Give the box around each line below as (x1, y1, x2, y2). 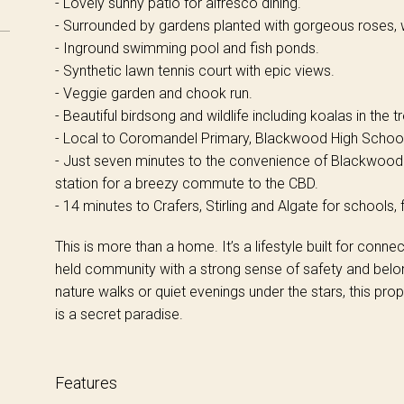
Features (54, 372, 117, 392)
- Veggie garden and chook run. (54, 84, 252, 102)
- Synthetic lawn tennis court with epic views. (54, 61, 335, 79)
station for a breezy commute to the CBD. (54, 174, 318, 192)
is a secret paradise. (54, 305, 183, 323)
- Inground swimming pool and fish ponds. (54, 39, 319, 57)
